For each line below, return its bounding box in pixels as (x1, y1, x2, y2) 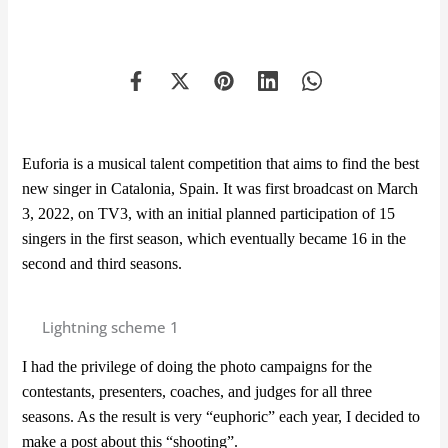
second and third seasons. (22, 254, 183, 272)
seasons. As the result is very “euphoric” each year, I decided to (22, 407, 421, 425)
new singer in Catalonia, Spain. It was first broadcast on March (22, 179, 419, 197)
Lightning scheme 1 (42, 316, 180, 337)
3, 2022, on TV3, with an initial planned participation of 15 (22, 204, 396, 222)
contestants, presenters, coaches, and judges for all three (22, 382, 373, 400)
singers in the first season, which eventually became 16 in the (22, 229, 407, 247)
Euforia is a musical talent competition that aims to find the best (22, 154, 420, 172)
